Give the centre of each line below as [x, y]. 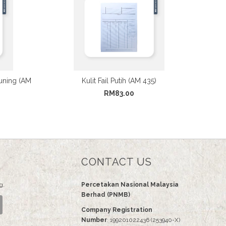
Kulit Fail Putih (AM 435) [119, 80]
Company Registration [117, 210]
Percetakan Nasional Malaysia [130, 184]
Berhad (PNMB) [106, 194]
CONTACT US [117, 162]
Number [94, 220]
